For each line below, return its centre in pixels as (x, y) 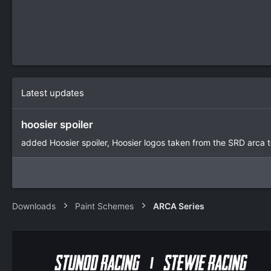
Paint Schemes (104, 206)
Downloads (34, 206)
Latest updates (53, 93)
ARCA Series (179, 206)
